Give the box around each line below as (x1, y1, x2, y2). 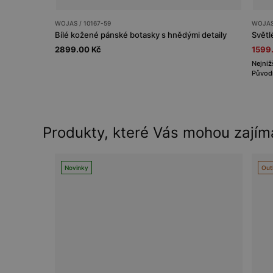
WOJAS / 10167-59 (55, 19, 111, 27)
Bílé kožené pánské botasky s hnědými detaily (55, 29, 227, 40)
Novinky (65, 163, 88, 171)
